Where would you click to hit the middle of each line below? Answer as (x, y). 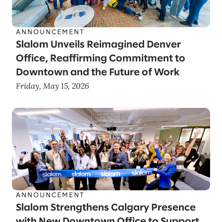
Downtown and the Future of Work (98, 73)
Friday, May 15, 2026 (53, 86)
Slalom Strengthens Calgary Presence (106, 208)
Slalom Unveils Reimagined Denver (98, 45)
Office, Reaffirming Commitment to (101, 59)
